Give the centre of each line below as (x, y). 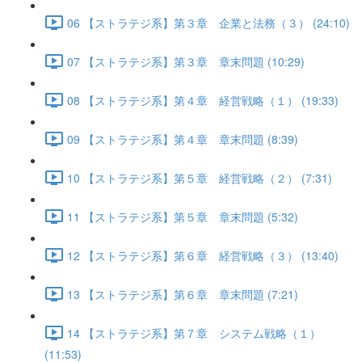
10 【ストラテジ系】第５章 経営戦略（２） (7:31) (200, 177)
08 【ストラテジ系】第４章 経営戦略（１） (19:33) (203, 100)
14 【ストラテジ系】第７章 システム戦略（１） (194, 333)
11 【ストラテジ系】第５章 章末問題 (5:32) (183, 216)
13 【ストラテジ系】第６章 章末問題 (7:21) (183, 294)
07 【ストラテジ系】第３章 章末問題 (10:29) (186, 61)
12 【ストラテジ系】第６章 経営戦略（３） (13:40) (203, 255)
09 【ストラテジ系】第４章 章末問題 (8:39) (183, 139)
